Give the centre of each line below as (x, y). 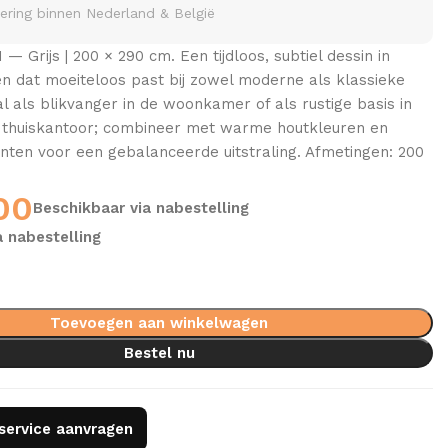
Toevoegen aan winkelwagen (159, 322)
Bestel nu (159, 352)
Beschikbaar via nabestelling (141, 207)
